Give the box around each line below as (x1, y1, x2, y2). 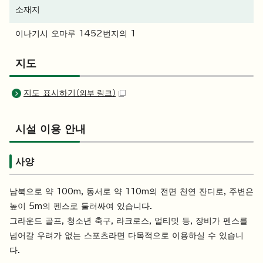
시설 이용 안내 (15, 123, 86, 134)
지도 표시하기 (23, 89, 76, 97)
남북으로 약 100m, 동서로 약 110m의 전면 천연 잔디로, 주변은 (9, 187, 254, 196)
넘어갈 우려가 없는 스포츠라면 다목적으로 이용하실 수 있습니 (9, 231, 244, 240)
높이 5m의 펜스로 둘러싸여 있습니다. (9, 202, 152, 211)
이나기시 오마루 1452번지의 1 (15, 29, 136, 38)
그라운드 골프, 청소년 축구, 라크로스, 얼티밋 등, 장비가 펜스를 (9, 217, 248, 225)
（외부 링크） (76, 89, 116, 97)
